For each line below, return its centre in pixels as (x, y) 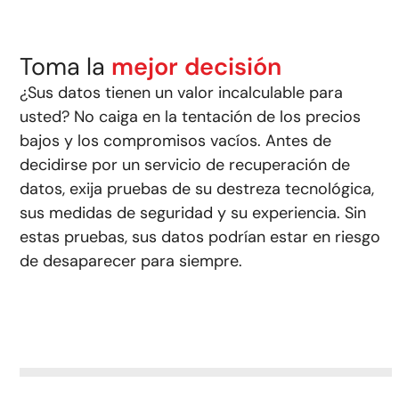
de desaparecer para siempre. (131, 261)
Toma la (66, 66)
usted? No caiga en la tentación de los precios (191, 116)
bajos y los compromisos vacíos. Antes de (176, 140)
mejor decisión (197, 66)
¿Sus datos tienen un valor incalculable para (182, 92)
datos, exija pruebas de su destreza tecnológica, (197, 188)
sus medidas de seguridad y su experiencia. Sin (193, 212)
